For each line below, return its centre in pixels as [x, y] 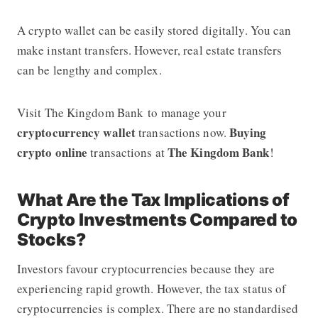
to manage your [185, 112]
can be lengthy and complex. [89, 70]
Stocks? [51, 239]
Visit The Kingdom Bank [80, 112]
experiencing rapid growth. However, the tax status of [152, 288]
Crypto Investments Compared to [157, 219]
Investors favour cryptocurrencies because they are [146, 268]
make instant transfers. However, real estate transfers [149, 50]
